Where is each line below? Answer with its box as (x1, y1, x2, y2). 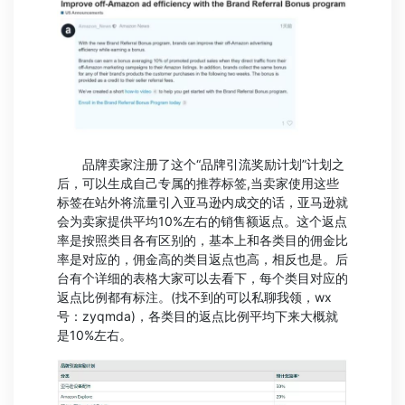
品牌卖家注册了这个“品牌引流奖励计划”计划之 (57, 155, 344, 172)
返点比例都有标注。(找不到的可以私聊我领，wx (57, 288, 332, 305)
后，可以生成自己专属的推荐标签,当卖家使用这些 (57, 174, 339, 191)
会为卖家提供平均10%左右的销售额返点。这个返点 (57, 212, 347, 229)
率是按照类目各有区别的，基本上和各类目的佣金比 (57, 231, 348, 248)
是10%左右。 (57, 326, 132, 343)
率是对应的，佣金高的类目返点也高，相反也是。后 (57, 250, 348, 267)
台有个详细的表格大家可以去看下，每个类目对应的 (57, 269, 348, 286)
